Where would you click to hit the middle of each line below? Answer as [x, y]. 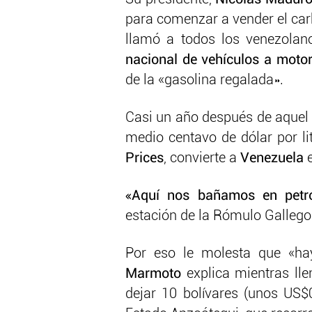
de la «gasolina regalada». [204, 80]
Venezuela [272, 158]
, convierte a [202, 158]
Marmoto [156, 274]
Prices [145, 158]
